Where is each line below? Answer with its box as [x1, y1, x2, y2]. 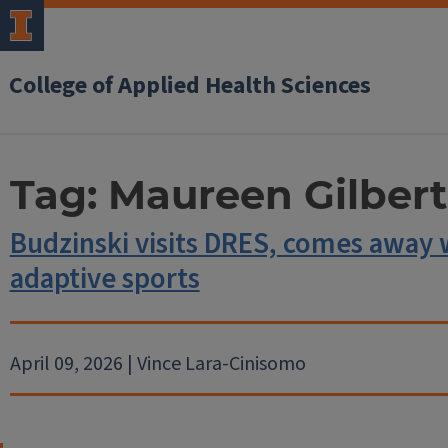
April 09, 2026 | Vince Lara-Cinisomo [9, 350, 306, 378]
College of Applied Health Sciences [9, 68, 371, 103]
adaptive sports [9, 258, 200, 300]
